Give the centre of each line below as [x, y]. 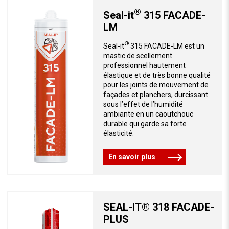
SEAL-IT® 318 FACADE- [158, 207]
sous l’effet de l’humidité [143, 105]
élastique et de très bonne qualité [157, 75]
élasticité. [118, 134]
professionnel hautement [144, 66]
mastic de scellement [138, 56]
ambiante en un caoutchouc [148, 114]
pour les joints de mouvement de [156, 85]
